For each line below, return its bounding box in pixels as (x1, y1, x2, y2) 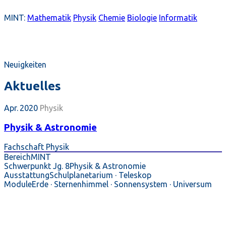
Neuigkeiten (4, 60, 46, 70)
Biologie (127, 13, 157, 23)
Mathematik (27, 13, 71, 23)
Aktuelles (4, 79, 61, 93)
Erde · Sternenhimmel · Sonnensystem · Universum (32, 180, 212, 189)
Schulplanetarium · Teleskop (49, 171, 151, 180)
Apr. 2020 (4, 103, 38, 112)
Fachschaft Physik (4, 142, 69, 152)
